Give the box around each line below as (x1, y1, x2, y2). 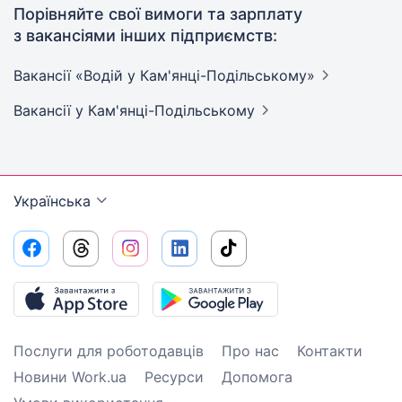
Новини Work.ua (13, 368, 127, 386)
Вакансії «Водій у (13, 66, 140, 84)
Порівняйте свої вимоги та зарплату (13, 4, 302, 23)
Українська (13, 192, 91, 210)
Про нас (222, 342, 279, 360)
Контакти (297, 342, 363, 360)
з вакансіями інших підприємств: (13, 26, 277, 45)
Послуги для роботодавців (13, 342, 204, 360)
